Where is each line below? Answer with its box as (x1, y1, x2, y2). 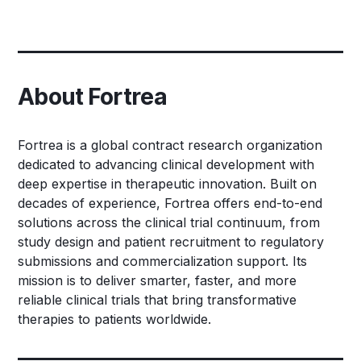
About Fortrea (18, 83, 168, 111)
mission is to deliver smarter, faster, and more (18, 272, 297, 289)
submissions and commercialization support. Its (18, 253, 308, 270)
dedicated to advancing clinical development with (18, 156, 315, 173)
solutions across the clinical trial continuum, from (18, 214, 321, 231)
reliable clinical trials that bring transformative (18, 292, 297, 309)
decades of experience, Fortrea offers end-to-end (18, 195, 323, 212)
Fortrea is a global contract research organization (18, 137, 323, 154)
